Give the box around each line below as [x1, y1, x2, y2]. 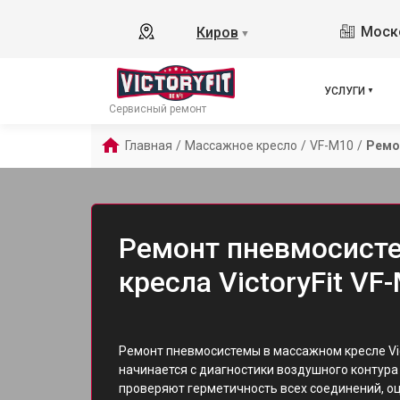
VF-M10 [310, 138, 354, 153]
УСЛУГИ [324, 85, 365, 97]
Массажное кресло [185, 138, 297, 153]
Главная [125, 138, 172, 153]
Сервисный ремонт [109, 103, 206, 115]
